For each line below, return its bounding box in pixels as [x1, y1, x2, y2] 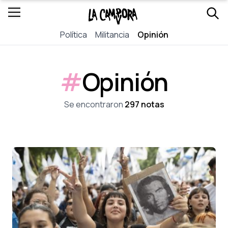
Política [60, 29, 87, 40]
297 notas [124, 99, 164, 110]
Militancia [95, 29, 129, 40]
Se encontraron [64, 99, 125, 110]
